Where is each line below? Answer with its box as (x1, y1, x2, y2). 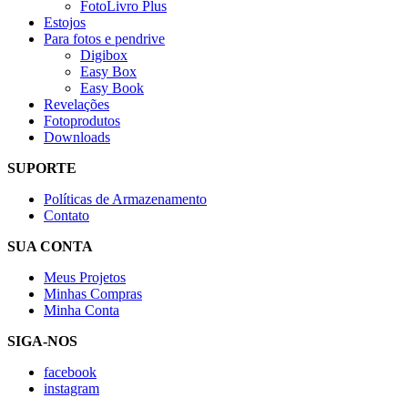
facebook (44, 364, 97, 380)
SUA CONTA (7, 239, 93, 254)
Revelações (44, 97, 109, 112)
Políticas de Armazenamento (44, 191, 207, 207)
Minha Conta (44, 302, 119, 318)
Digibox (80, 47, 127, 63)
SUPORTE (7, 160, 76, 176)
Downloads (44, 129, 110, 145)
